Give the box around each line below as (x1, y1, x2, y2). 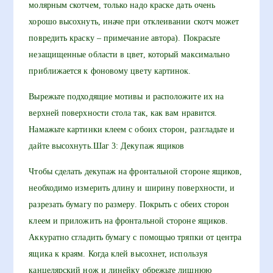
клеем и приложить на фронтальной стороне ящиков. (29, 216, 229, 225)
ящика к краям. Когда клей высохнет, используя (29, 249, 208, 258)
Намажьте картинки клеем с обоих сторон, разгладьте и (29, 125, 235, 134)
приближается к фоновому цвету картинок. (29, 66, 191, 76)
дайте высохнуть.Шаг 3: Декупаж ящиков (29, 141, 185, 151)
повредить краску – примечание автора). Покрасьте (29, 34, 221, 43)
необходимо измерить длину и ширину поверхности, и (29, 183, 235, 193)
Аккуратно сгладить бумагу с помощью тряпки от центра (29, 233, 242, 242)
